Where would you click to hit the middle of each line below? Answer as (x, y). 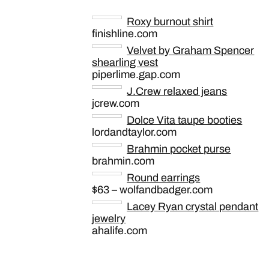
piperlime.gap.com (136, 74)
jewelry (109, 219)
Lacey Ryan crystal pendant (193, 207)
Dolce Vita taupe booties (185, 120)
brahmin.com (123, 161)
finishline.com (125, 34)
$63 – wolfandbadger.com (153, 190)
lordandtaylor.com (134, 132)
